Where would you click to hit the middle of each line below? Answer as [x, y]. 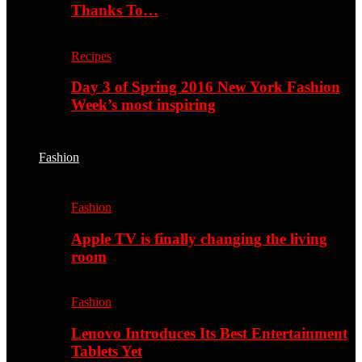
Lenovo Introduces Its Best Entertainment [209, 334]
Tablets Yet [107, 351]
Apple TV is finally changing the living [199, 238]
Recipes [91, 56]
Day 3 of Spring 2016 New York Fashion [206, 87]
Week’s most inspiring [143, 105]
